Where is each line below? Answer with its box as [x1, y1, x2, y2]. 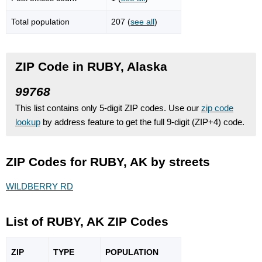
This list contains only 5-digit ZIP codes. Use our [15, 102, 201, 113]
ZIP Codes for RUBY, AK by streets [6, 154, 210, 168]
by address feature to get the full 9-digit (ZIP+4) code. [40, 116, 244, 127]
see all [130, 16, 154, 26]
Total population [11, 16, 70, 26]
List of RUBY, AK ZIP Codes [6, 215, 168, 229]
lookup [15, 116, 40, 127]
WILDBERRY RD [6, 181, 73, 192]
